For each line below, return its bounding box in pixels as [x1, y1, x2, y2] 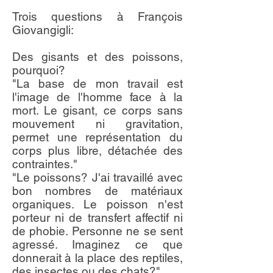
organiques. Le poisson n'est [12, 197, 183, 211]
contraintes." [12, 157, 77, 171]
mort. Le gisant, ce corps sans [12, 104, 183, 117]
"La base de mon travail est [12, 77, 183, 90]
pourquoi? [12, 63, 65, 77]
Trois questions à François [12, 10, 183, 23]
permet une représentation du [12, 130, 183, 144]
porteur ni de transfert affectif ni [12, 211, 183, 224]
